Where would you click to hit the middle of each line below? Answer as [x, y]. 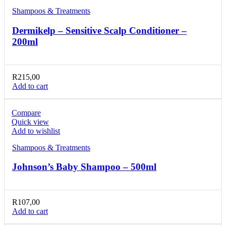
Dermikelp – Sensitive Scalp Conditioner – [99, 30]
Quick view [30, 122]
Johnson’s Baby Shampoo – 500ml [84, 167]
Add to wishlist [36, 131]
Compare [26, 112]
